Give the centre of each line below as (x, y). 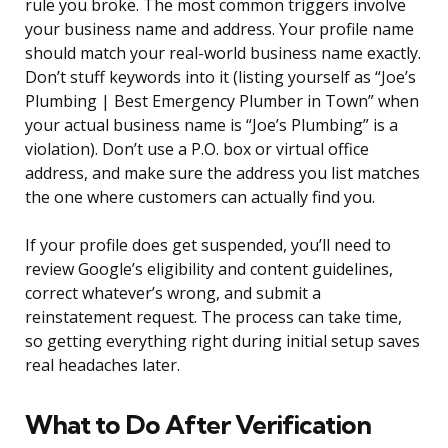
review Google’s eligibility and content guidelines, (209, 269)
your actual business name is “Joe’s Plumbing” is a (211, 125)
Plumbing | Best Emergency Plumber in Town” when (222, 101)
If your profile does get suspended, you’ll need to (208, 245)
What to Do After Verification (198, 425)
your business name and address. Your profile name (219, 29)
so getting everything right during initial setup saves (222, 341)
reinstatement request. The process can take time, (213, 317)
